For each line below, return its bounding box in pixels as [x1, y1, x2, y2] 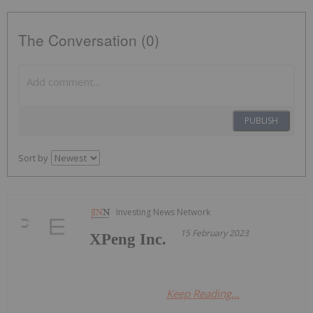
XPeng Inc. [89, 230, 167, 248]
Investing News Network [116, 205, 211, 218]
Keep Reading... [166, 286, 240, 300]
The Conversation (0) [18, 29, 159, 50]
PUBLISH [245, 114, 278, 126]
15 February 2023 [180, 226, 249, 239]
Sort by [18, 151, 48, 164]
